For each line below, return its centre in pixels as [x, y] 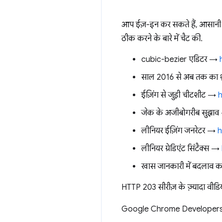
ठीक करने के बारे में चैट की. [162, 39]
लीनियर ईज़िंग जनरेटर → [179, 131]
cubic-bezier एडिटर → [180, 59]
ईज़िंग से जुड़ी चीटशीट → [180, 95]
